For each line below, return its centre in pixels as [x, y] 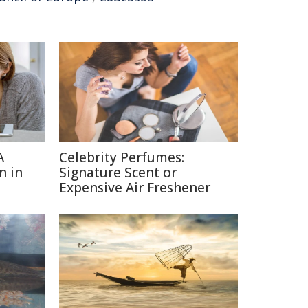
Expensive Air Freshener [135, 188]
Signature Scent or [118, 173]
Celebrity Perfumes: [122, 157]
